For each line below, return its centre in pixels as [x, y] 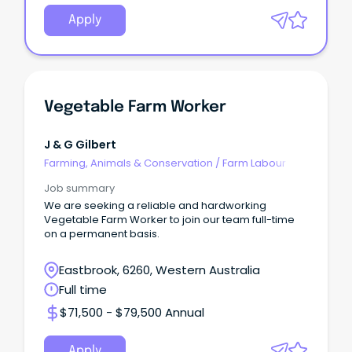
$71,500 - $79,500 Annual [132, 313]
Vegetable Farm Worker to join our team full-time [169, 220]
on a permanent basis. [102, 234]
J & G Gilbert [80, 144]
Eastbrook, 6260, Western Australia [159, 270]
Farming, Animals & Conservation [128, 163]
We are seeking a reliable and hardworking [155, 206]
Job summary [79, 189]
